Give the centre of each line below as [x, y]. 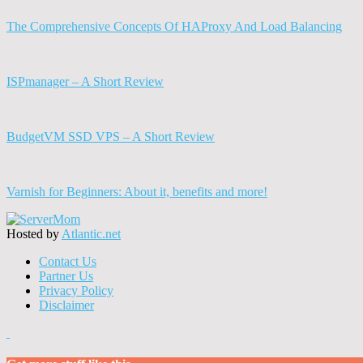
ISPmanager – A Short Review [85, 82]
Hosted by [34, 234]
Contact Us [68, 262]
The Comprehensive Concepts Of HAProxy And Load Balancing [174, 27]
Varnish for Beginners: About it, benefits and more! [137, 192]
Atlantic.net [91, 234]
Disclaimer [66, 305]
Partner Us [66, 276]
